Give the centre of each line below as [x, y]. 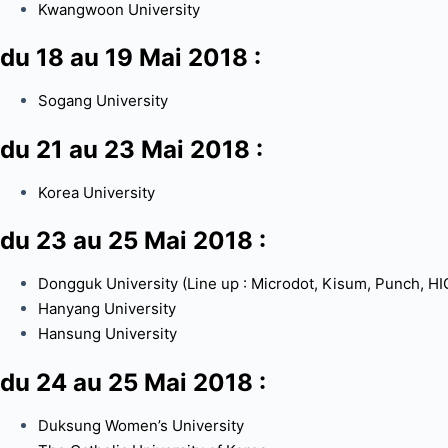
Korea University [96, 192]
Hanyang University [106, 309]
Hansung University [107, 334]
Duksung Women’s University [140, 425]
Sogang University [102, 101]
